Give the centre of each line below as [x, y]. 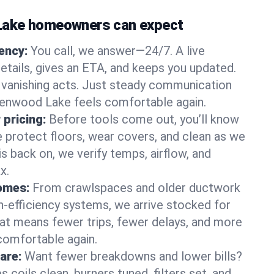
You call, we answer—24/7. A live [118, 51]
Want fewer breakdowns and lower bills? [133, 256]
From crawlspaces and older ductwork [136, 188]
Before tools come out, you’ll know [144, 119]
